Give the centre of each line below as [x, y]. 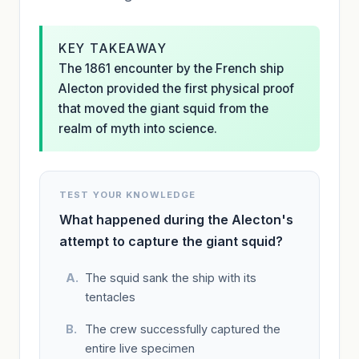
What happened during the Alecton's [176, 219]
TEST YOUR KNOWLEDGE [128, 194]
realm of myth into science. [138, 128]
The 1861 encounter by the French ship [171, 68]
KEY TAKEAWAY [113, 48]
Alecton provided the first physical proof [176, 88]
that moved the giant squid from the [163, 108]
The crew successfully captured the [183, 329]
